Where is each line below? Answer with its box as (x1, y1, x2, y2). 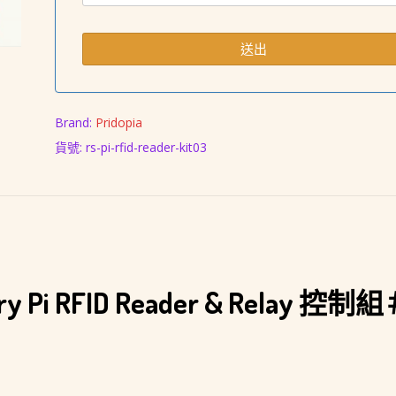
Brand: (54, 114, 95, 131)
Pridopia (95, 114, 142, 131)
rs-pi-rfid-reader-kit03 (85, 139, 207, 156)
